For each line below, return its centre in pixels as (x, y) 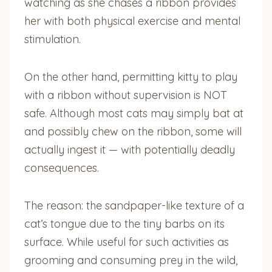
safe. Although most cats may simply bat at (134, 113)
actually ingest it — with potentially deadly (130, 149)
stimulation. (53, 39)
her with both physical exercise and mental (132, 21)
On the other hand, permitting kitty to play (131, 76)
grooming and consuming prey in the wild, (131, 260)
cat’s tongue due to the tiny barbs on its (124, 223)
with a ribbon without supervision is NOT (126, 95)
